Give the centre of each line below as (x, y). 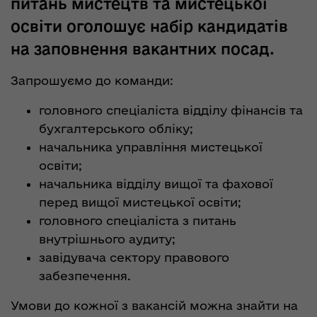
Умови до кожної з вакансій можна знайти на (154, 306)
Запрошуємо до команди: (92, 81)
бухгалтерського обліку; (116, 129)
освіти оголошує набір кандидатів (149, 27)
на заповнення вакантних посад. (143, 49)
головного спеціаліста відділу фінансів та (171, 110)
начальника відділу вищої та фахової (156, 184)
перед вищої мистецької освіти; (140, 202)
